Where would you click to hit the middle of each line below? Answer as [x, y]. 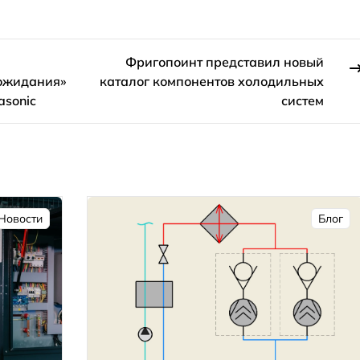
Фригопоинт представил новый [225, 61]
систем [303, 100]
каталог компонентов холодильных [212, 81]
